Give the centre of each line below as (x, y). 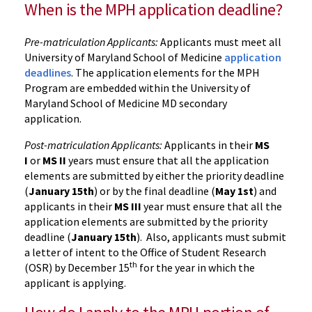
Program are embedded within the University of (138, 88)
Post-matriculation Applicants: (94, 145)
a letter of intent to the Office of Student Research (145, 252)
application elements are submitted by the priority (146, 221)
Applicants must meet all (221, 42)
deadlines (48, 72)
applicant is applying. (75, 283)
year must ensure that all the (213, 206)
